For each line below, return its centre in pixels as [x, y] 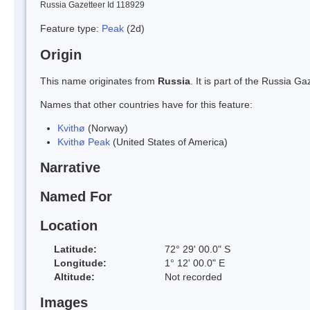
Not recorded [193, 276]
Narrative [70, 168]
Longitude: [80, 263]
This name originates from [99, 81]
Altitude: [74, 276]
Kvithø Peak [84, 142]
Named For [76, 197]
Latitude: [75, 249]
